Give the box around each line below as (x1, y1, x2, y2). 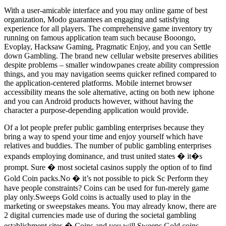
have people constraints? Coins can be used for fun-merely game (4, 183, 209, 192)
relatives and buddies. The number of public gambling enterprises (4, 141, 211, 150)
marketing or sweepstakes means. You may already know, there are (4, 201, 216, 210)
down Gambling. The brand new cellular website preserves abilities (4, 51, 218, 60)
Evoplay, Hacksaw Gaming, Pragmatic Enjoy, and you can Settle (4, 42, 211, 51)
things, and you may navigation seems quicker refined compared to (4, 69, 216, 78)
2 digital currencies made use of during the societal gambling (4, 210, 196, 219)
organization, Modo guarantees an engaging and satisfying (4, 15, 189, 24)
